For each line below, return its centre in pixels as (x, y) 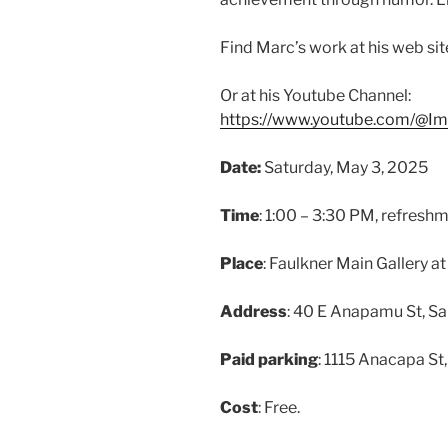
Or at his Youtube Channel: (315, 95)
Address (253, 311)
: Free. (279, 407)
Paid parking (269, 359)
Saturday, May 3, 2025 (346, 167)
